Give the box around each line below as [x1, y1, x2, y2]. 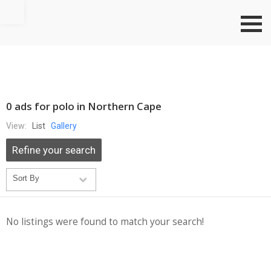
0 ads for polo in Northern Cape [6, 99, 162, 113]
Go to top [24, 2, 59, 11]
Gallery [51, 121, 77, 131]
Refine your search [12, 144, 96, 156]
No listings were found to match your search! [6, 215, 204, 228]
